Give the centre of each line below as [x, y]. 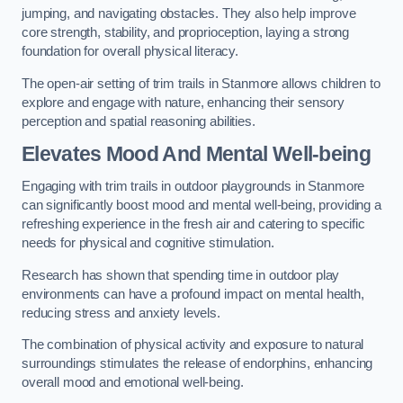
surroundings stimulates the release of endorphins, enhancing [197, 364]
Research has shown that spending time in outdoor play [181, 275]
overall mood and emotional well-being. [133, 383]
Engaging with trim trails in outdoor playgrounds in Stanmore [193, 186]
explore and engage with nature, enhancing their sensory [184, 102]
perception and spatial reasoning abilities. [139, 121]
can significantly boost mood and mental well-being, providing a [201, 205]
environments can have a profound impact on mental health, [193, 294]
